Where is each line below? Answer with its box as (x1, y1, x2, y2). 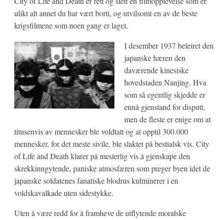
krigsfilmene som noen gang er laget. (14, 20, 128, 30)
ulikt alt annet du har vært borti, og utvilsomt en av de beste (14, 7, 197, 18)
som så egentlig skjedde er (124, 89, 205, 100)
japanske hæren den (124, 52, 186, 63)
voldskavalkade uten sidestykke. (14, 187, 113, 198)
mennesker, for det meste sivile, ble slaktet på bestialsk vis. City (14, 138, 209, 149)
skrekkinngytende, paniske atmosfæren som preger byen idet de (14, 163, 210, 173)
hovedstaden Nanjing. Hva (124, 77, 206, 87)
